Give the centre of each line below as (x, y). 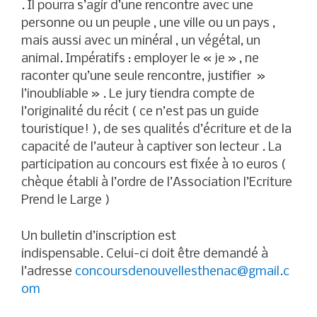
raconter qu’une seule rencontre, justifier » (143, 77)
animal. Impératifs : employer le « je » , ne (140, 59)
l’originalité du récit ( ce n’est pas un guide (140, 113)
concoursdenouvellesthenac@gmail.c (182, 272)
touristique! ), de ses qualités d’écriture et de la (156, 130)
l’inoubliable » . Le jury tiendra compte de (138, 95)
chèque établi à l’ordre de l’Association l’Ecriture (157, 183)
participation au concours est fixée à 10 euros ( (154, 166)
